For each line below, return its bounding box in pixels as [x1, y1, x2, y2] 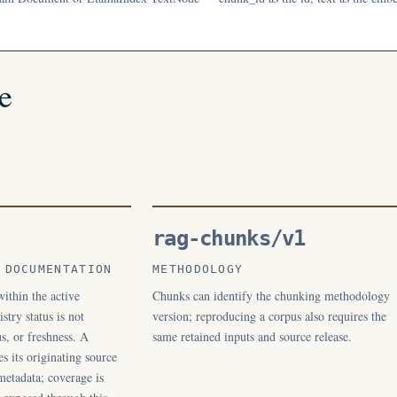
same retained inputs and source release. [152, 328, 352, 345]
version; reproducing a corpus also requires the [152, 307, 386, 324]
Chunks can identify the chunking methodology [152, 287, 390, 304]
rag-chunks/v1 [152, 226, 306, 251]
